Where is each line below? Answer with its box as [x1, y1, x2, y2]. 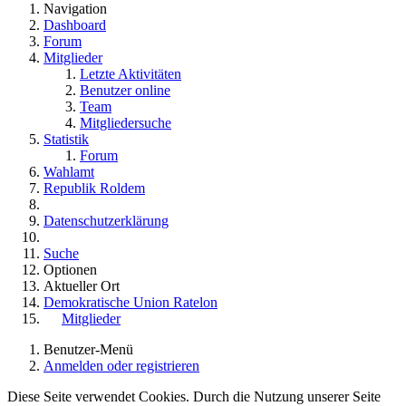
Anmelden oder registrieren [43, 358, 199, 374]
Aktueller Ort [43, 278, 120, 295]
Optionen [43, 262, 97, 278]
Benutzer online [80, 82, 170, 99]
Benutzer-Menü [43, 342, 133, 358]
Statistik [43, 131, 89, 148]
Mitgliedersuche [80, 115, 171, 131]
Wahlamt [43, 164, 94, 180]
